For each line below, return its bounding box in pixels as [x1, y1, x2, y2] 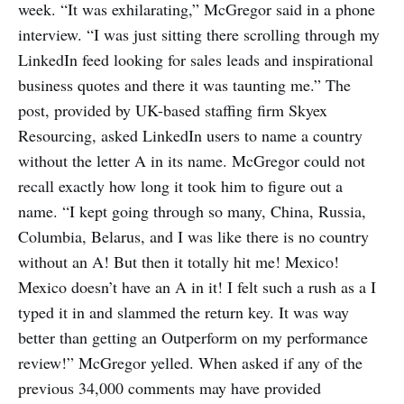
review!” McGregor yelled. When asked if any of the [18, 352, 363, 374]
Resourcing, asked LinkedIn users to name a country [18, 124, 363, 147]
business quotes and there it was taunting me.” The [18, 74, 351, 96]
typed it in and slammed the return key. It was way [18, 301, 349, 324]
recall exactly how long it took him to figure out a [18, 175, 343, 197]
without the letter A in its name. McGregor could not [18, 150, 365, 172]
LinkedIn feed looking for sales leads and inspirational [18, 49, 373, 71]
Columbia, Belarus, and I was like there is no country [18, 225, 369, 248]
